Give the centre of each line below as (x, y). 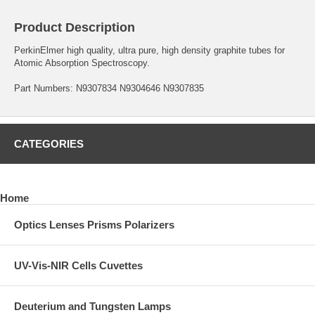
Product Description (75, 27)
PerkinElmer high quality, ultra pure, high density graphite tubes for (149, 50)
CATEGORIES (49, 143)
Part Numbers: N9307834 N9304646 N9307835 (109, 88)
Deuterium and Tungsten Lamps (92, 306)
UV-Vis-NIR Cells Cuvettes (78, 265)
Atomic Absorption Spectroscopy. (82, 63)
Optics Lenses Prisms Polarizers (94, 224)
